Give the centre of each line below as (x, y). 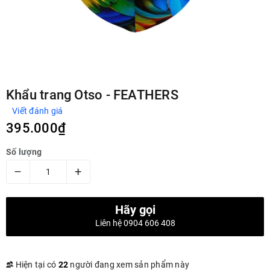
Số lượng (24, 152)
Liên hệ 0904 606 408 (135, 223)
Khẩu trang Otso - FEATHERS (92, 95)
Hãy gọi (135, 210)
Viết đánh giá (38, 111)
